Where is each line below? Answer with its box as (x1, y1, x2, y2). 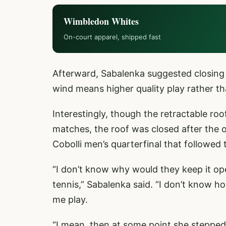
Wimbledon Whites (64, 15, 139, 28)
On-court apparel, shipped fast (64, 33, 161, 41)
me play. (52, 194, 88, 205)
